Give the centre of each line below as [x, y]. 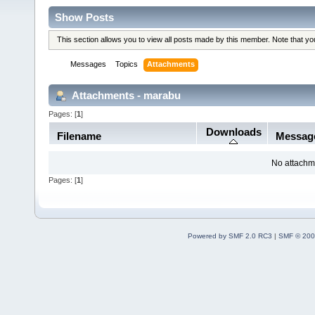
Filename [79, 136]
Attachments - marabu [125, 95]
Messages [89, 64]
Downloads [233, 131]
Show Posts [84, 17]
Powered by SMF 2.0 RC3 [230, 236]
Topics [127, 64]
